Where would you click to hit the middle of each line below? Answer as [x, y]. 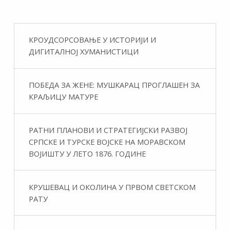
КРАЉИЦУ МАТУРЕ [63, 97]
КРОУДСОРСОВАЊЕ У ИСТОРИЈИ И [92, 40]
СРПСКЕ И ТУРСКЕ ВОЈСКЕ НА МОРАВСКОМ [107, 141]
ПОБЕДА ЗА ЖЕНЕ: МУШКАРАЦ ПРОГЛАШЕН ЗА [114, 85]
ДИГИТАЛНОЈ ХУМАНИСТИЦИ [83, 52]
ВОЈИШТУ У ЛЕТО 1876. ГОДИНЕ [87, 153]
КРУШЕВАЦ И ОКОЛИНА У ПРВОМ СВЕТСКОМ [112, 187]
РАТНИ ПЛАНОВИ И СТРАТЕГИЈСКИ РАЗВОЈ [108, 130]
